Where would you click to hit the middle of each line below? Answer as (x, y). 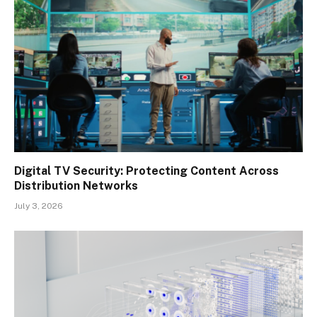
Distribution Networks (76, 186)
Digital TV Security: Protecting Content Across (146, 171)
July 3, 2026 (39, 206)
